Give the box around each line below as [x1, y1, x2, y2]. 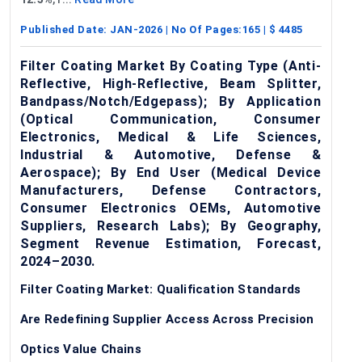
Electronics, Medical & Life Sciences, [20, 128, 322, 145]
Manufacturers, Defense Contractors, [20, 182, 322, 198]
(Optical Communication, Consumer [20, 111, 322, 127]
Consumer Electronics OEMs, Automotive [20, 200, 322, 216]
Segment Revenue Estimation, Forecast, [20, 235, 322, 251]
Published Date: [20, 23, 110, 36]
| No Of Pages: [162, 23, 242, 36]
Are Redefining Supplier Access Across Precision [20, 311, 314, 326]
